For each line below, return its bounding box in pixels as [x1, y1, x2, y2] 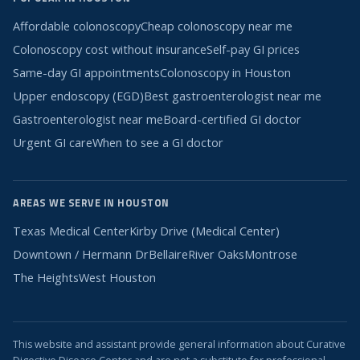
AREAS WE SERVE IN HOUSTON [13, 195, 170, 211]
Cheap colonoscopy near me [141, 18, 292, 35]
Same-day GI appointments [13, 65, 160, 81]
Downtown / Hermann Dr [13, 247, 149, 263]
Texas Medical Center [13, 223, 129, 239]
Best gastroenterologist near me [144, 88, 321, 104]
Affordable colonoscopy [13, 18, 141, 35]
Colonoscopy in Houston [160, 65, 291, 81]
